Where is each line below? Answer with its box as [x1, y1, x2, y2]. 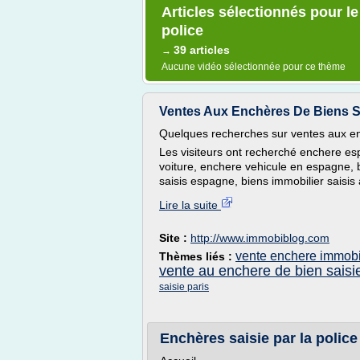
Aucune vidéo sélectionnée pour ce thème [162, 61, 346, 72]
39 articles [174, 43, 230, 56]
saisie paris [159, 281, 209, 292]
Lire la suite [159, 198, 221, 211]
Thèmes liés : [159, 250, 235, 263]
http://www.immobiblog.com [190, 231, 329, 244]
